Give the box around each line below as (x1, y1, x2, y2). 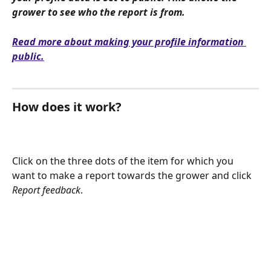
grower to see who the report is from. (12, 5, 188, 19)
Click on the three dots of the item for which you (12, 154, 236, 168)
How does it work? (12, 99, 122, 116)
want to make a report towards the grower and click (12, 168, 254, 182)
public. (12, 49, 44, 63)
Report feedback (12, 183, 80, 197)
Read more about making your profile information (12, 34, 246, 48)
